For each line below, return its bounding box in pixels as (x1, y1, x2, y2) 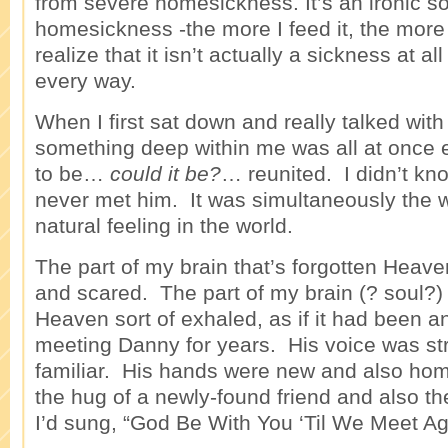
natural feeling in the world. (35, 214, 293, 237)
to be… (35, 162, 110, 185)
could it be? (110, 162, 221, 185)
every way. (35, 69, 136, 92)
